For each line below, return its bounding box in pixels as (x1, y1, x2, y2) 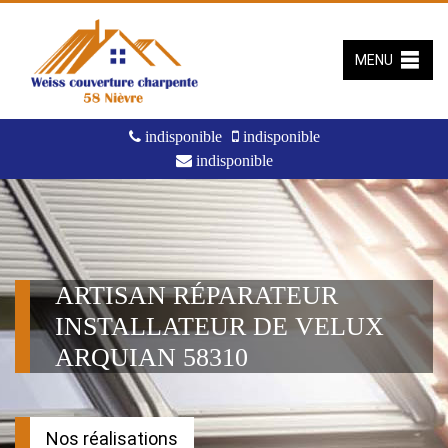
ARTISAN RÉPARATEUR (55, 281, 338, 310)
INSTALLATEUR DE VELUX (55, 312, 384, 341)
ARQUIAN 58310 (55, 343, 248, 372)
